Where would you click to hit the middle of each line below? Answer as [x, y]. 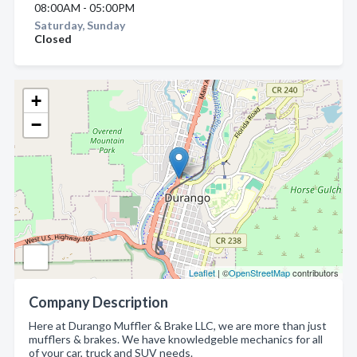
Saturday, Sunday [80, 25]
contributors [314, 273]
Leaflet [202, 273]
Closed [53, 39]
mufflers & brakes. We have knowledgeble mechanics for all [176, 339]
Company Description [98, 302]
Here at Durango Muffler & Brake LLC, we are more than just [178, 326]
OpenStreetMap [259, 273]
